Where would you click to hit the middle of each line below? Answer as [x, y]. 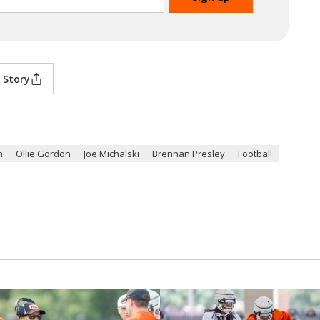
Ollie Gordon [43, 154]
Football [255, 154]
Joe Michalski [111, 154]
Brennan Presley [189, 154]
